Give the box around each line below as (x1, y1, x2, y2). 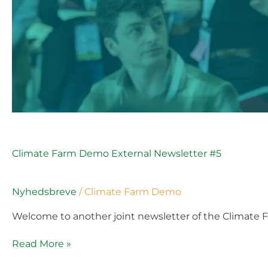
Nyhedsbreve (12, 185, 77, 197)
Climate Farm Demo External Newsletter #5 (12, 147, 221, 159)
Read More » (12, 237, 71, 249)
